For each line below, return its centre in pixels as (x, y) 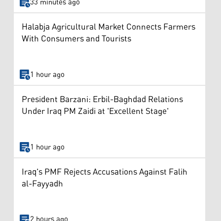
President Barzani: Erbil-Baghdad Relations (102, 100)
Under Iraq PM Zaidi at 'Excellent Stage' (95, 112)
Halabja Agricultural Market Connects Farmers (109, 27)
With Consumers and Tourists (76, 39)
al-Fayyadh (42, 184)
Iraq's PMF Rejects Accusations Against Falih (105, 172)
